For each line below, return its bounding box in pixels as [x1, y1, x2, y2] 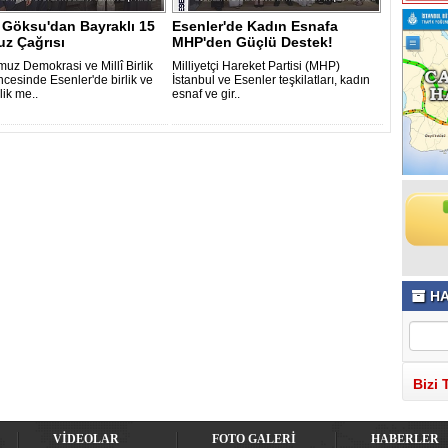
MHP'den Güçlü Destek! [172, 34, 333, 50]
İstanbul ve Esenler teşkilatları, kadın [172, 73, 370, 87]
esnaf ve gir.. [172, 87, 240, 101]
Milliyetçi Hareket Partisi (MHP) [172, 59, 340, 73]
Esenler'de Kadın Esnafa [172, 18, 338, 34]
